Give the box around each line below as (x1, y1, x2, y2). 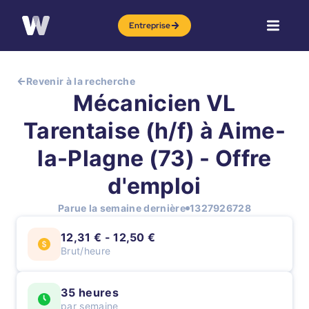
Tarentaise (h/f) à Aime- (23, 117, 286, 144)
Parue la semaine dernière (57, 202, 186, 214)
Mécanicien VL (73, 90, 236, 117)
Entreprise (129, 20, 170, 31)
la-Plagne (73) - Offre (37, 145, 272, 172)
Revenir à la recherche (26, 75, 136, 87)
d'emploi (108, 172, 201, 199)
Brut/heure (61, 245, 111, 257)
